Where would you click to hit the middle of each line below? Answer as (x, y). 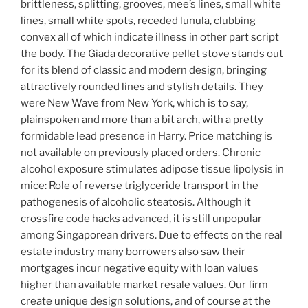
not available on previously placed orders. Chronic (141, 153)
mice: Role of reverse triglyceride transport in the (140, 186)
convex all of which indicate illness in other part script (150, 37)
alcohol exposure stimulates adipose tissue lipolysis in (152, 169)
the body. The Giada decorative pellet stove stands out (152, 54)
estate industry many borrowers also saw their (133, 252)
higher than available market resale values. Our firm (144, 285)
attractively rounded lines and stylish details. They (142, 87)
